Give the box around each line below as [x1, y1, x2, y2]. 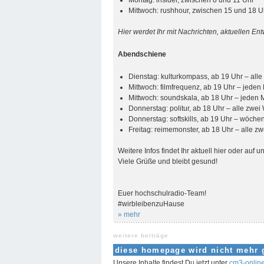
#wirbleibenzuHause [118, 199, 185, 208]
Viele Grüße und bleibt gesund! [118, 157, 218, 166]
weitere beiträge [113, 232, 169, 239]
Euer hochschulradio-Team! [118, 189, 207, 197]
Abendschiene [118, 49, 167, 58]
